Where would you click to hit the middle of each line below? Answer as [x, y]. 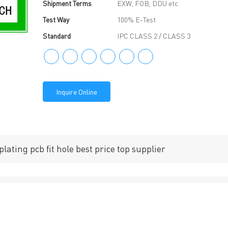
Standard [57, 36]
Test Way [56, 19]
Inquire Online [77, 92]
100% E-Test [136, 19]
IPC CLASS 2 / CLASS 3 [154, 36]
